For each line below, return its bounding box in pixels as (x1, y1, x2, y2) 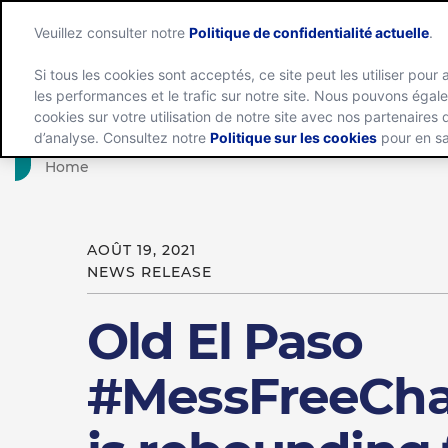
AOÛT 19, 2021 (87, 241, 196, 259)
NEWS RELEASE (87, 263, 212, 281)
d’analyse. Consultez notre (34, 128, 211, 146)
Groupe (346, 97, 409, 117)
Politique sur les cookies (210, 128, 378, 146)
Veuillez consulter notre (34, 23, 190, 41)
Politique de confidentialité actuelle (189, 23, 430, 41)
